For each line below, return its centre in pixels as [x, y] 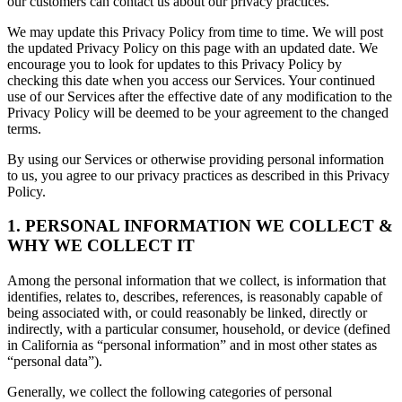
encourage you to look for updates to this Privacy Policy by [175, 64]
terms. [24, 128]
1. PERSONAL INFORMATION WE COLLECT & [200, 226]
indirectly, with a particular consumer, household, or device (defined [199, 329]
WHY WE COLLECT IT [101, 246]
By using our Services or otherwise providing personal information [196, 159]
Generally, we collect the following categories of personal [170, 392]
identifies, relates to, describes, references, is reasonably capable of [195, 297]
